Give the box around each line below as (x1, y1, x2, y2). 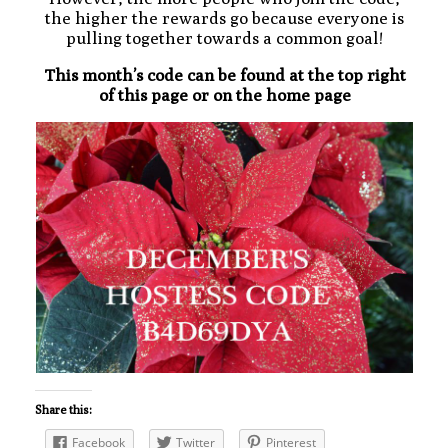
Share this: (35, 401, 92, 417)
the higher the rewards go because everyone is (45, 7, 404, 28)
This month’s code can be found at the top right (43, 64, 406, 85)
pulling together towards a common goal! (66, 27, 383, 48)
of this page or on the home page (98, 84, 351, 105)
